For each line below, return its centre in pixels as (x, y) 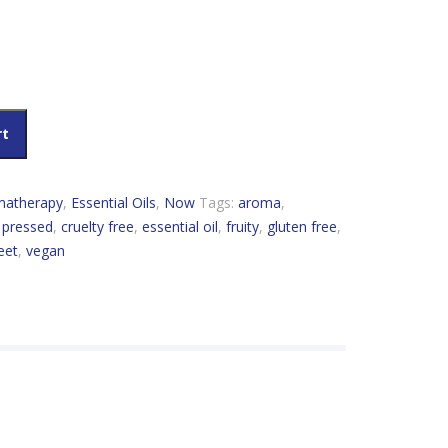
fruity (242, 227)
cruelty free (97, 227)
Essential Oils (113, 203)
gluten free (301, 227)
